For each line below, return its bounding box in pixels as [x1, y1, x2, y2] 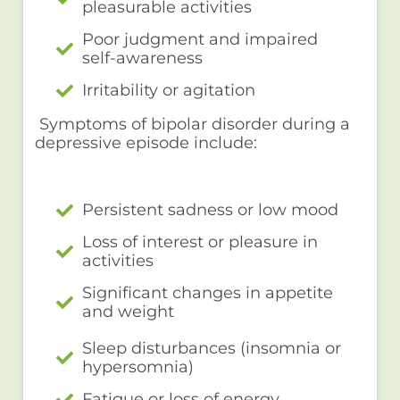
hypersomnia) [82, 356, 195, 377]
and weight [82, 301, 175, 321]
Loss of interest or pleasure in [82, 231, 319, 252]
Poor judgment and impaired [82, 29, 319, 49]
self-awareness [82, 47, 204, 68]
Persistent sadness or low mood [82, 199, 339, 220]
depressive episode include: [34, 133, 257, 154]
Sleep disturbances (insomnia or [82, 337, 342, 358]
